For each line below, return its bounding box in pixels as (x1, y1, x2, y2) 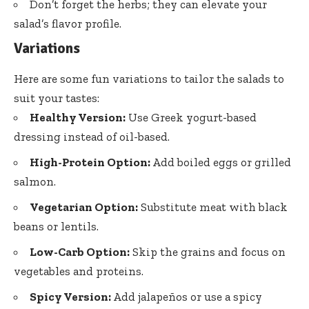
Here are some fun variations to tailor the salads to (14, 71, 284, 86)
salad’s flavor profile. (14, 16, 121, 30)
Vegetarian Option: (30, 199, 138, 214)
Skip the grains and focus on (130, 244, 286, 259)
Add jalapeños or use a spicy (111, 289, 262, 303)
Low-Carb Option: (30, 244, 130, 259)
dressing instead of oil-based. (14, 129, 170, 143)
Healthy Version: (30, 110, 126, 124)
